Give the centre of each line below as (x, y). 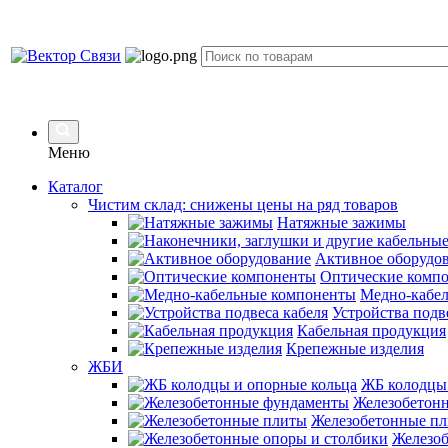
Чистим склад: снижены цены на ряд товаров (243, 204)
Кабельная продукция (371, 330)
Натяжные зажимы (341, 222)
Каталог (75, 186)
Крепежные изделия (355, 348)
